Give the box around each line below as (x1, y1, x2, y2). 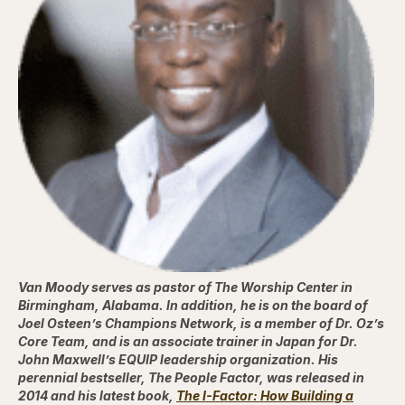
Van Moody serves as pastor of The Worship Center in (18, 278, 353, 295)
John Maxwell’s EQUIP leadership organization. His (18, 351, 338, 367)
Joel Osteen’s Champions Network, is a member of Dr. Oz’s (18, 315, 384, 331)
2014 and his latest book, (18, 387, 176, 403)
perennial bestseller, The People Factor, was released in (18, 369, 364, 385)
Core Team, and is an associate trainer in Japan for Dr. (18, 333, 358, 349)
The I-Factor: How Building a (176, 387, 353, 403)
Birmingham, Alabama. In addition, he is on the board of (18, 297, 368, 313)
